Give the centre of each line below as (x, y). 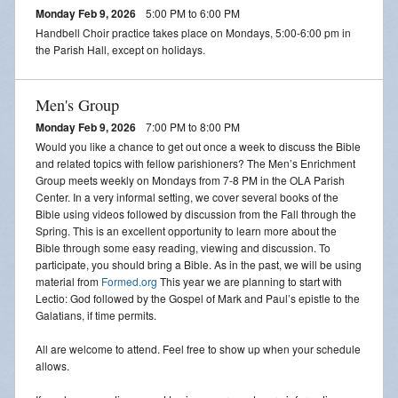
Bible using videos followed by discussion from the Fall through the (196, 213)
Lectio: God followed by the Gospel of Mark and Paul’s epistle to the (198, 298)
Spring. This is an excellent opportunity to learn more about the (186, 230)
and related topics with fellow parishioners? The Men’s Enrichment (195, 163)
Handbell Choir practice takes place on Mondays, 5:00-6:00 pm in (193, 32)
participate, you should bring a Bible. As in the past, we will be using (199, 264)
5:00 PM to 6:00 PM (191, 12)
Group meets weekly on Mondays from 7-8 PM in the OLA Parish (190, 179)
